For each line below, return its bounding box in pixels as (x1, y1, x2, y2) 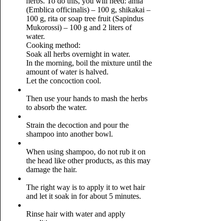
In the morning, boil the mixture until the (26, 59, 152, 67)
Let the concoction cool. (26, 76, 103, 85)
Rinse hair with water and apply (26, 210, 125, 218)
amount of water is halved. (26, 68, 110, 76)
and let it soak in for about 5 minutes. (26, 192, 143, 200)
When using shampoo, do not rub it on (26, 147, 146, 156)
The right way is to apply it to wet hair (26, 183, 145, 191)
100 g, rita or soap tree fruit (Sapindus (26, 14, 144, 23)
